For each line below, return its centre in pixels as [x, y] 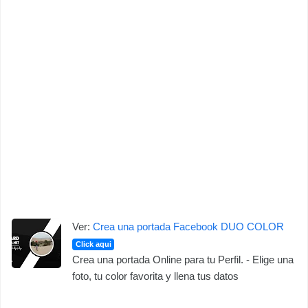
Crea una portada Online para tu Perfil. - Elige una [183, 260]
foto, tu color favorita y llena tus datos [155, 276]
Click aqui [93, 244]
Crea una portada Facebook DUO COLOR [188, 227]
